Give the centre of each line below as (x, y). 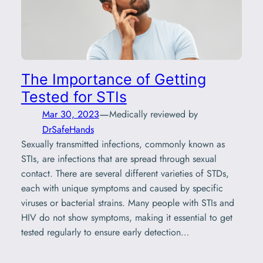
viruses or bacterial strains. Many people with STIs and (127, 203)
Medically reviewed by (153, 114)
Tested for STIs (74, 97)
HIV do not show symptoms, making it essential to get (127, 218)
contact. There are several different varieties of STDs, (125, 174)
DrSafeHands (68, 130)
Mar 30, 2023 (70, 114)
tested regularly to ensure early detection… (105, 232)
